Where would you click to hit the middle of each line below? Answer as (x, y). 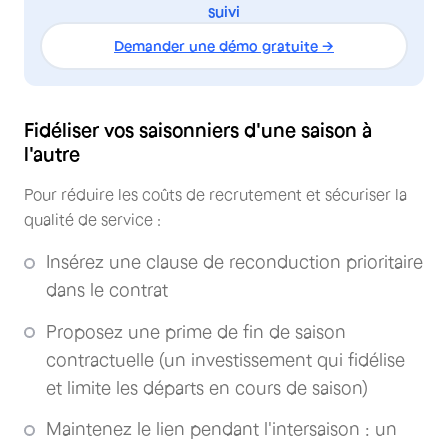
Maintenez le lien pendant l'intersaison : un (221, 429)
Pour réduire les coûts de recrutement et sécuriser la (215, 194)
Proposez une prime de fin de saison (196, 331)
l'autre (52, 154)
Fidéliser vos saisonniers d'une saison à (198, 130)
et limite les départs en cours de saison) (207, 387)
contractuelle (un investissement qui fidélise (225, 359)
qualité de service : (92, 219)
